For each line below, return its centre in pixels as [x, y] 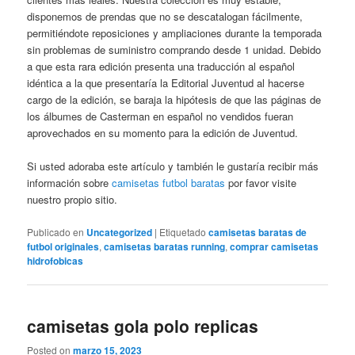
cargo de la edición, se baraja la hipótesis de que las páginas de [174, 100]
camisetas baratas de [258, 232]
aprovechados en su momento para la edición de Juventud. [163, 133]
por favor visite [261, 183]
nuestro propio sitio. [73, 200]
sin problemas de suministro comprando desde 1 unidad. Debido [174, 50]
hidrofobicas [55, 260]
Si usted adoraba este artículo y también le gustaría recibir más [173, 166]
